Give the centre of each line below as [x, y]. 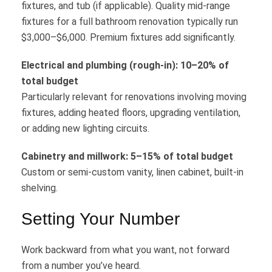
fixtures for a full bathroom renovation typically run [130, 22]
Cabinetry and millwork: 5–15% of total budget [127, 157]
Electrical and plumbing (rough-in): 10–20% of [125, 66]
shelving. [39, 188]
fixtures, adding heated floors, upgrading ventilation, [131, 113]
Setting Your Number [100, 219]
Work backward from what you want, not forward [125, 250]
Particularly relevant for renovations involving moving [134, 97]
